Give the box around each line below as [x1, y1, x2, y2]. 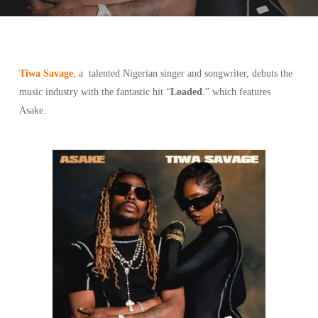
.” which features [202, 87, 270, 97]
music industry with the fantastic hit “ [18, 87, 170, 97]
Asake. [18, 105, 46, 116]
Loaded [170, 87, 202, 97]
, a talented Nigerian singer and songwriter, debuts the [72, 68, 292, 79]
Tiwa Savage [18, 68, 73, 79]
